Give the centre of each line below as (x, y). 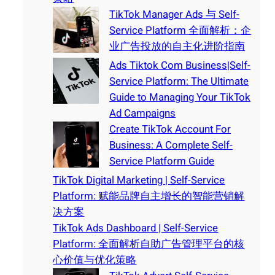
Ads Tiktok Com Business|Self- (180, 65)
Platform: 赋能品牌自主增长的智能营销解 (149, 196)
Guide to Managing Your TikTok (180, 97)
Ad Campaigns (143, 113)
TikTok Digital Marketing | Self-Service (139, 180)
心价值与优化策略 (95, 260)
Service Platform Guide (162, 161)
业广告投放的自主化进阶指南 (177, 46)
